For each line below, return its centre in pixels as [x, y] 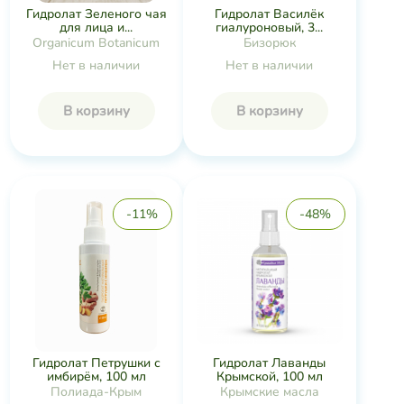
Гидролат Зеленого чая [96, 14]
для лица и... [96, 28]
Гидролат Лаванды [269, 363]
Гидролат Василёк [269, 14]
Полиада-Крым [96, 392]
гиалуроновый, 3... [269, 27]
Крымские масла [269, 391]
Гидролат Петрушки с [96, 363]
